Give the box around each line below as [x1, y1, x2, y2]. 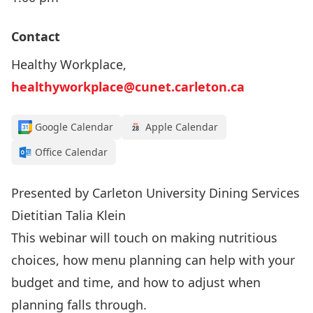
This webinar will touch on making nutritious [11, 229, 277, 246]
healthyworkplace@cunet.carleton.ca [11, 78, 245, 95]
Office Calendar [35, 145, 108, 159]
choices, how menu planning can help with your [11, 252, 295, 268]
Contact [11, 28, 60, 45]
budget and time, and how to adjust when [11, 274, 261, 291]
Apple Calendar [145, 120, 218, 133]
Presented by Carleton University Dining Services [11, 184, 300, 201]
